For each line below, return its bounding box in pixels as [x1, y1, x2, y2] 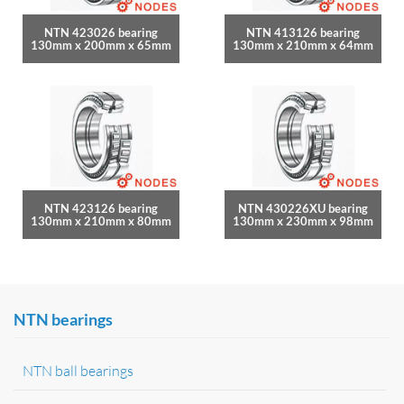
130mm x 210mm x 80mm [31, 214, 171, 229]
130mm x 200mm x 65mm [31, 37, 171, 52]
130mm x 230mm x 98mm [233, 214, 373, 229]
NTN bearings [14, 309, 113, 330]
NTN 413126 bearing [246, 24, 360, 40]
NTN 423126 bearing [44, 201, 158, 216]
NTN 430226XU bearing [238, 201, 368, 216]
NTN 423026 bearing [44, 24, 158, 40]
